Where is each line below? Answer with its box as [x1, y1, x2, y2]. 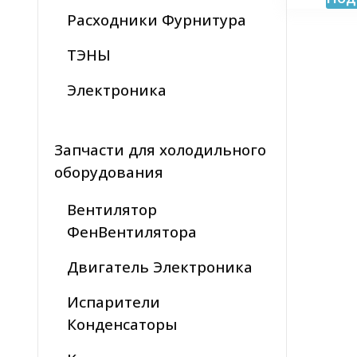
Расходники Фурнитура [67, 10, 246, 30]
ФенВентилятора [67, 222, 197, 242]
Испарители [67, 292, 160, 312]
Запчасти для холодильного [54, 139, 266, 160]
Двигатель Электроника [67, 257, 253, 277]
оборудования [54, 162, 163, 182]
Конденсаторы [67, 314, 177, 335]
